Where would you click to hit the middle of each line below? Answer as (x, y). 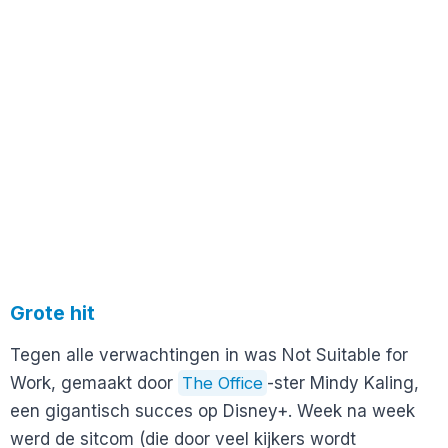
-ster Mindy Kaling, (343, 382)
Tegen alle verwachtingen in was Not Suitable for (209, 354)
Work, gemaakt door (94, 382)
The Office (222, 382)
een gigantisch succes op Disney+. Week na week (212, 410)
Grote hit (52, 312)
